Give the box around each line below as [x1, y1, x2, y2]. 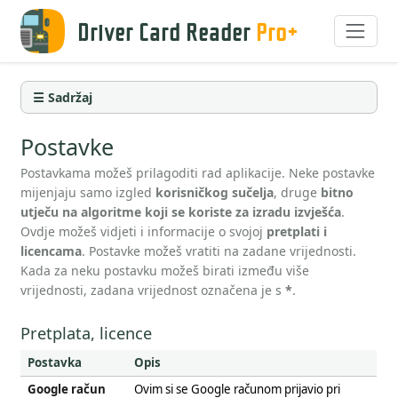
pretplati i [267, 223, 328, 241]
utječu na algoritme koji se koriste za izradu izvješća [20, 203, 342, 221]
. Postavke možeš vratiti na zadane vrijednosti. [82, 243, 357, 260]
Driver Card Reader [77, 13, 257, 48]
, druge [274, 184, 322, 202]
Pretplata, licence [20, 322, 153, 344]
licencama [20, 243, 83, 260]
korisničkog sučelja [155, 184, 275, 202]
